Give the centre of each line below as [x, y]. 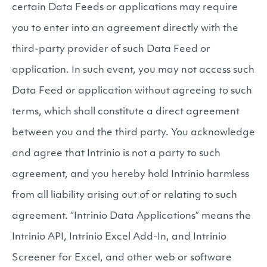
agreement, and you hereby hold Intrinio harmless [131, 175]
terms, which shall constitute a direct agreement [126, 112]
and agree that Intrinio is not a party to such [116, 154]
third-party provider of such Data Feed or [111, 49]
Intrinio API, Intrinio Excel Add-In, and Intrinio [119, 237]
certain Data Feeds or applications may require [125, 8]
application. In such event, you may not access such [133, 70]
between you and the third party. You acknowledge [133, 133]
